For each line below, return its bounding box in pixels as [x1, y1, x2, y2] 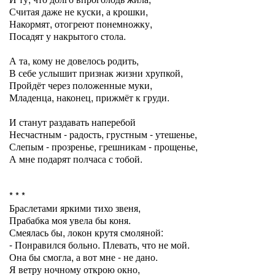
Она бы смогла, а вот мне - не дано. [9, 250, 158, 264]
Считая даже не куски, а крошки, [9, 4, 148, 18]
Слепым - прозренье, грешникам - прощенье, [9, 139, 198, 153]
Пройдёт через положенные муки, [9, 78, 152, 92]
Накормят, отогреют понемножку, [9, 17, 152, 31]
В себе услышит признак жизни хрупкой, [9, 66, 183, 80]
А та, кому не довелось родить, [9, 53, 139, 68]
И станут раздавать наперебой [9, 115, 136, 129]
